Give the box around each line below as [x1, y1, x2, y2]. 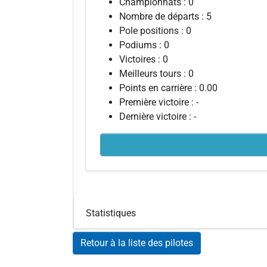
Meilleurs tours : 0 [119, 68, 194, 79]
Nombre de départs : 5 [119, 11, 212, 22]
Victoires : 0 [119, 54, 168, 65]
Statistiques [86, 207, 136, 219]
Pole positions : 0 [119, 25, 191, 36]
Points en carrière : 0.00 [119, 82, 218, 94]
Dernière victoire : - [119, 111, 196, 122]
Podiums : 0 [119, 39, 169, 51]
